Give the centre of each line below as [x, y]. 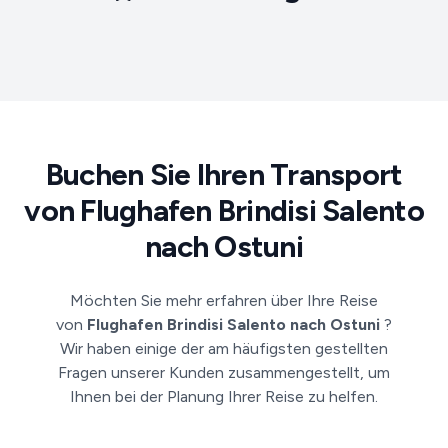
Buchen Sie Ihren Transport [224, 174]
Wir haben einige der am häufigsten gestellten [224, 348]
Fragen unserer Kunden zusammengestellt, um [224, 372]
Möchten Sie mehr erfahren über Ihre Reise [224, 300]
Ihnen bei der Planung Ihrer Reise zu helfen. [224, 396]
